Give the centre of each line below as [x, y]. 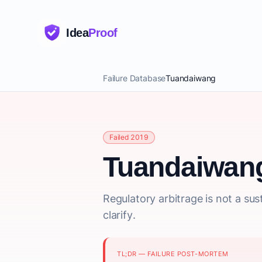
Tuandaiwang [191, 78]
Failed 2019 [129, 137]
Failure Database [135, 78]
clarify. [119, 215]
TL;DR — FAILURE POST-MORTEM [173, 254]
